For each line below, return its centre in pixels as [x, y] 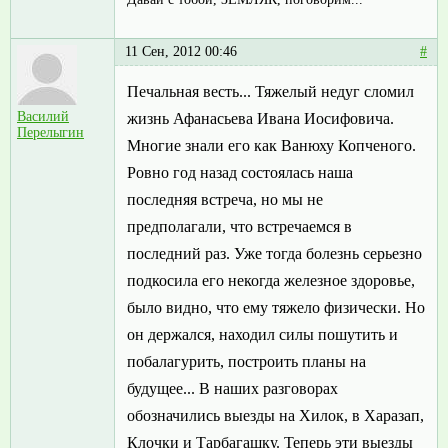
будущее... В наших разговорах [232, 389]
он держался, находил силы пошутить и [262, 335]
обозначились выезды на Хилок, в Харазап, [275, 416]
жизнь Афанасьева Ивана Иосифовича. [260, 119]
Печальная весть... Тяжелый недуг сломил [270, 92]
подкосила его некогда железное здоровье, [271, 281]
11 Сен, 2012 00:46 [181, 52]
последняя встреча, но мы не [225, 200]
